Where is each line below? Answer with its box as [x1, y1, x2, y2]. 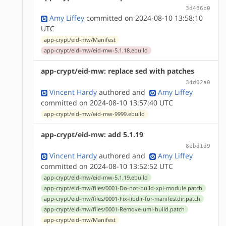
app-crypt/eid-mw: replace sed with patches [41, 66, 194, 76]
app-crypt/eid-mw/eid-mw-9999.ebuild [44, 110, 145, 118]
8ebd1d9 [186, 142, 210, 149]
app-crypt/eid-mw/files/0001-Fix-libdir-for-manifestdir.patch [44, 195, 201, 202]
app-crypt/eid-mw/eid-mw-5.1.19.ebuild [44, 174, 148, 181]
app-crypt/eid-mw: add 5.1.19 [41, 129, 143, 139]
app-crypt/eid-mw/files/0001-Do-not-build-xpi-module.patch [44, 184, 203, 192]
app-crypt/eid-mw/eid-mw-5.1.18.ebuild [44, 46, 148, 54]
